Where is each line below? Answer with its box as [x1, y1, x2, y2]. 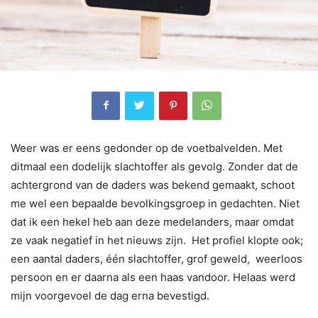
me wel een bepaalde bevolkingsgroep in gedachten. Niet [11, 196, 300, 210]
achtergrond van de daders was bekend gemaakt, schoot [11, 177, 295, 192]
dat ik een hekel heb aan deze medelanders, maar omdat [11, 214, 294, 229]
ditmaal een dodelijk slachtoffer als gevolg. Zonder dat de [11, 159, 298, 173]
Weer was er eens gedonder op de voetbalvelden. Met [11, 141, 283, 155]
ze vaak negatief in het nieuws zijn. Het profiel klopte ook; [11, 233, 303, 247]
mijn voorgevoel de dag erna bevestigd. [11, 288, 209, 302]
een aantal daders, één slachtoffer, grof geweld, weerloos [11, 251, 302, 265]
